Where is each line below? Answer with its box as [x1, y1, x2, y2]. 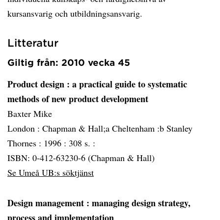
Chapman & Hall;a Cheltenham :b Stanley [42, 122, 192, 134]
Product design [7, 78, 67, 90]
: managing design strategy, [86, 196, 191, 209]
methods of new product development [7, 92, 148, 105]
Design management [7, 196, 86, 209]
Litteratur [7, 36, 58, 49]
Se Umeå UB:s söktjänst [7, 166, 94, 178]
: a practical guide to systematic [67, 78, 187, 90]
